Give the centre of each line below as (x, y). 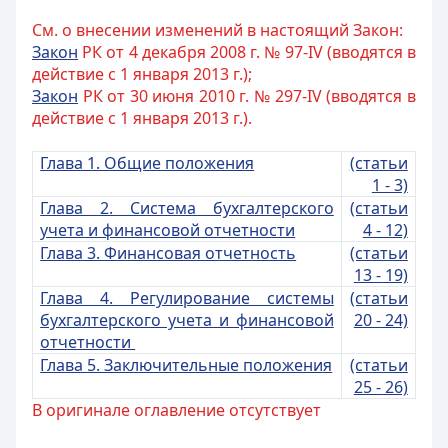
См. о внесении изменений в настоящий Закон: (217, 30)
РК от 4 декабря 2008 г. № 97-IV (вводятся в (247, 52)
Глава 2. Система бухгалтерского (187, 208)
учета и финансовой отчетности (168, 230)
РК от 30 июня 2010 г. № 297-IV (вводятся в (247, 96)
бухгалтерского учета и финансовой (187, 320)
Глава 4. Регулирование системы (187, 298)
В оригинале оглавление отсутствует (176, 410)
